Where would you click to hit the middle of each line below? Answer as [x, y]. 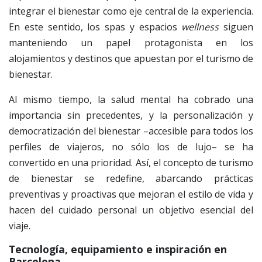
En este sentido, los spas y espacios [95, 27]
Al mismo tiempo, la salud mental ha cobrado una [131, 99]
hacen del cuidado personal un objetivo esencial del [131, 210]
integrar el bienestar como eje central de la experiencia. [131, 11]
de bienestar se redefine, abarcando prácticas [131, 178]
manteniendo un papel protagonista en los [131, 42]
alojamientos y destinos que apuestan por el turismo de [131, 58]
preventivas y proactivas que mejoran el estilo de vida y [131, 194]
